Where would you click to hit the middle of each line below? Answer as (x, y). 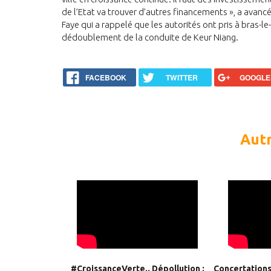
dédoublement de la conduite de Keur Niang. (150, 38)
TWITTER (181, 78)
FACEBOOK (106, 78)
